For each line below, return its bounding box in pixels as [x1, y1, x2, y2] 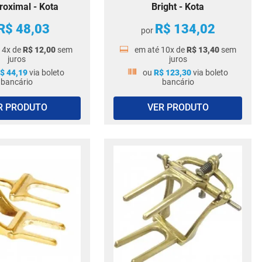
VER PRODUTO [147, 102, 209, 113]
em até [135, 45, 161, 54]
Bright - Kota [151, 1, 204, 12]
